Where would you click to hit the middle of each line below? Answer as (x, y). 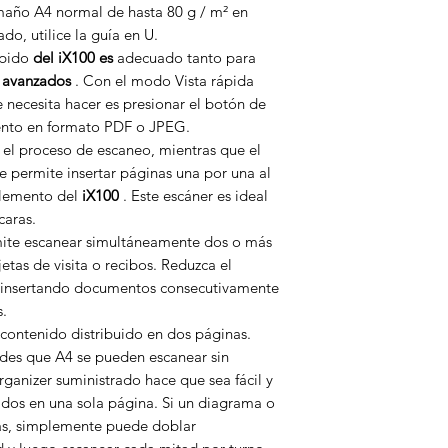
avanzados (36, 80)
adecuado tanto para (184, 57)
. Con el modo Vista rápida (162, 80)
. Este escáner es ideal (193, 195)
